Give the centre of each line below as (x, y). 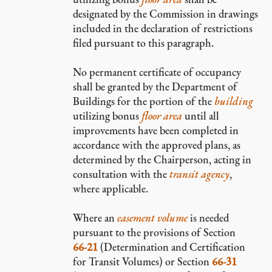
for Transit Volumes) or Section (142, 261)
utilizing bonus (107, 116)
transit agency (199, 174)
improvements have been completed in (156, 130)
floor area (162, 116)
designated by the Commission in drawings (165, 14)
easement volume (152, 218)
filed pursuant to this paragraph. (143, 43)
